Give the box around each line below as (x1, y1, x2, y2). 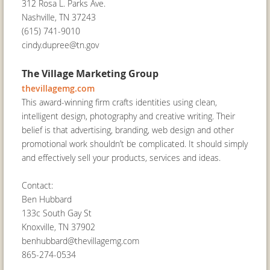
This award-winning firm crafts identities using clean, (22, 96, 217, 108)
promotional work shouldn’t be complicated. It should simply (22, 138, 248, 149)
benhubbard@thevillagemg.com (22, 235, 139, 246)
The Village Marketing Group (22, 67, 159, 80)
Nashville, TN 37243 (22, 11, 96, 23)
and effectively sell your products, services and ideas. (22, 152, 221, 163)
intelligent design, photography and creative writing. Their (22, 110, 235, 122)
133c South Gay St (22, 207, 92, 219)
